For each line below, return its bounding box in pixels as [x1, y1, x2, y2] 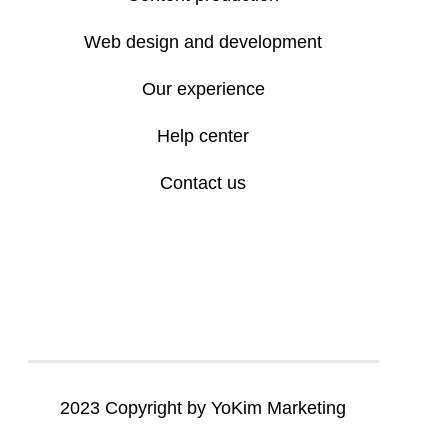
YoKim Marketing [211, 397, 347, 418]
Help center [157, 125, 250, 146]
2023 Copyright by [60, 397, 212, 418]
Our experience [141, 78, 265, 99]
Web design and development [84, 31, 323, 52]
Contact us [160, 172, 247, 193]
